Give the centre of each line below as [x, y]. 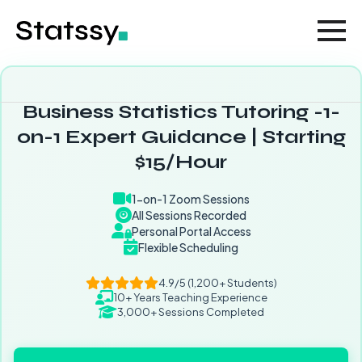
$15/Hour [181, 162]
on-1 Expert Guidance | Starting [181, 137]
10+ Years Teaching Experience [190, 297]
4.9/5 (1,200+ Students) [217, 283]
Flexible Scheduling [188, 247]
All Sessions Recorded [189, 215]
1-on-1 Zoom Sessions [190, 198]
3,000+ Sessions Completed [190, 312]
